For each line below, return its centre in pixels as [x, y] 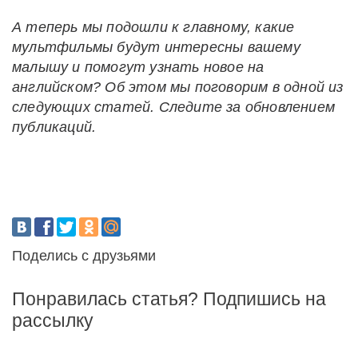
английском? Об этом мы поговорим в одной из [178, 87]
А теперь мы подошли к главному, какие [153, 27]
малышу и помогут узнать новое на [138, 67]
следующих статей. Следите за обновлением [174, 107]
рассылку [53, 320]
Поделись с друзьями [84, 255]
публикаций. [54, 127]
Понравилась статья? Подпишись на [169, 298]
